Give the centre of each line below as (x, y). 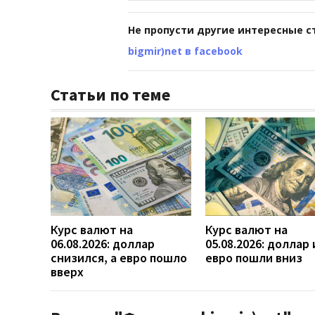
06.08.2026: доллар (103, 243)
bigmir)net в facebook (185, 51)
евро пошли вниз (254, 257)
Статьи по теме (110, 94)
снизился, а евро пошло (119, 257)
